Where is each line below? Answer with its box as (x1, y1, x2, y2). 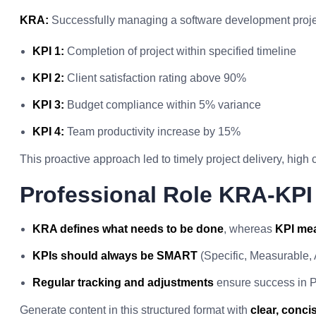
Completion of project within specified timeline (64, 45, 296, 57)
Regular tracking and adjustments (32, 276, 214, 288)
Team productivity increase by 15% (64, 126, 241, 138)
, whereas (224, 223, 275, 235)
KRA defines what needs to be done (32, 223, 224, 235)
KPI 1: (32, 45, 64, 57)
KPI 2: (32, 72, 64, 84)
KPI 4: (32, 126, 64, 138)
